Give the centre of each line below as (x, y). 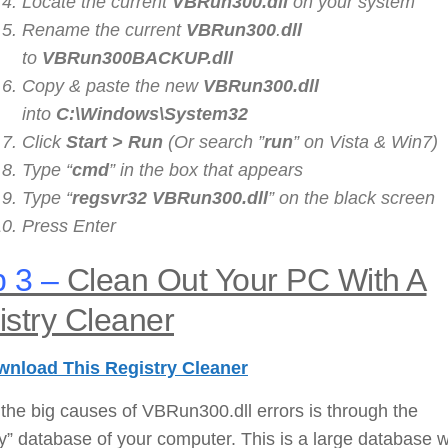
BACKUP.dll (182, 57)
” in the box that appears (206, 169)
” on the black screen (351, 197)
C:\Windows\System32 (152, 113)
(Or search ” (213, 141)
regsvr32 (112, 197)
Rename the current (104, 29)
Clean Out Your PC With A (242, 279)
